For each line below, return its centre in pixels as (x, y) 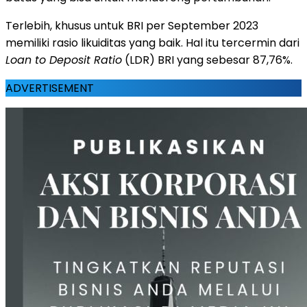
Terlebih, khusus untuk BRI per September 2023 (132, 25)
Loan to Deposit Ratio (64, 60)
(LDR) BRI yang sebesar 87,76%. (207, 60)
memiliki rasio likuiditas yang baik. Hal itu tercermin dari (152, 42)
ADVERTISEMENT (50, 88)
